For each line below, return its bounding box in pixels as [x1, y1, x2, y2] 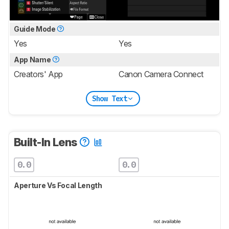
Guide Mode [14, 25, 57, 34]
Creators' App [14, 69, 63, 80]
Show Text [91, 94, 127, 103]
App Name [14, 55, 52, 64]
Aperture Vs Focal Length [14, 181, 104, 190]
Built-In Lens [14, 135, 80, 149]
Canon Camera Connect [119, 69, 203, 80]
